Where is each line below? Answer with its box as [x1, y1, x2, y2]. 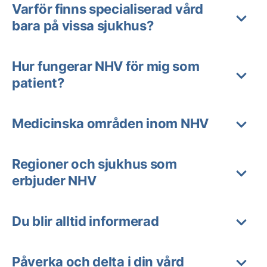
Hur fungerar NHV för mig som [12, 58, 200, 74]
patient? [12, 75, 64, 91]
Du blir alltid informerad [12, 213, 159, 229]
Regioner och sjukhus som [12, 156, 177, 172]
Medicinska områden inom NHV [12, 116, 209, 131]
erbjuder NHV [12, 173, 97, 188]
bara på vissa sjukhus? [12, 18, 154, 33]
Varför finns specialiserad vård [12, 1, 203, 17]
